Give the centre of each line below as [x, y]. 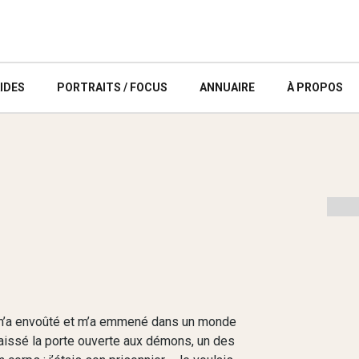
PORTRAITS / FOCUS [112, 87]
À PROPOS [315, 87]
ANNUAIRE [227, 87]
